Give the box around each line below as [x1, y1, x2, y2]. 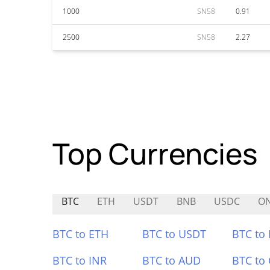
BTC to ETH [52, 227, 108, 241]
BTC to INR [52, 253, 107, 268]
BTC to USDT [142, 227, 206, 241]
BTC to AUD [142, 253, 201, 268]
